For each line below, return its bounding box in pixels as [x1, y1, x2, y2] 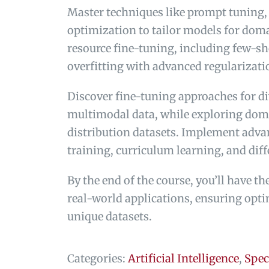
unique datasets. [67, 209, 152, 223]
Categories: [67, 251, 128, 265]
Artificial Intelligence [128, 251, 239, 265]
